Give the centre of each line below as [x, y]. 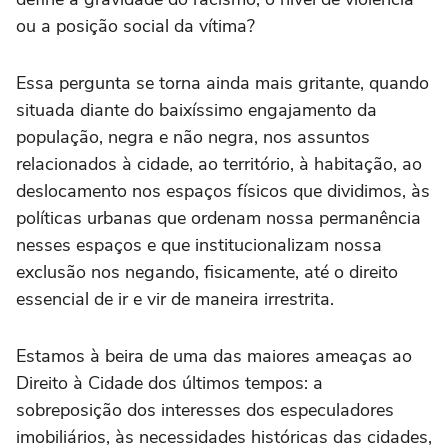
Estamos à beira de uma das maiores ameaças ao [214, 356]
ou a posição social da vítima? [135, 26]
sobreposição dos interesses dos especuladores [205, 410]
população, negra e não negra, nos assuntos [193, 137]
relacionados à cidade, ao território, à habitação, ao [219, 164]
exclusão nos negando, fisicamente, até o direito [207, 272]
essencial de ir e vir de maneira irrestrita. [177, 299]
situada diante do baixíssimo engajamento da [196, 110]
